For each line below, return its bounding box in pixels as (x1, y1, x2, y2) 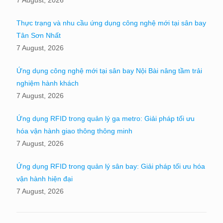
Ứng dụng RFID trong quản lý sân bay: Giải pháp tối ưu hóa (16, 162, 205, 170)
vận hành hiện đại (16, 174, 73, 183)
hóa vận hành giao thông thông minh (16, 126, 132, 135)
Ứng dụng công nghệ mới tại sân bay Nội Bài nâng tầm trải (16, 66, 202, 75)
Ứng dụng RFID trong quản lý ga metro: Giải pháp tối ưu (16, 114, 195, 122)
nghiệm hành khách (16, 79, 79, 87)
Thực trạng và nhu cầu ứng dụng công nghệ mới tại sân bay (16, 18, 206, 27)
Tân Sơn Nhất (16, 31, 61, 39)
